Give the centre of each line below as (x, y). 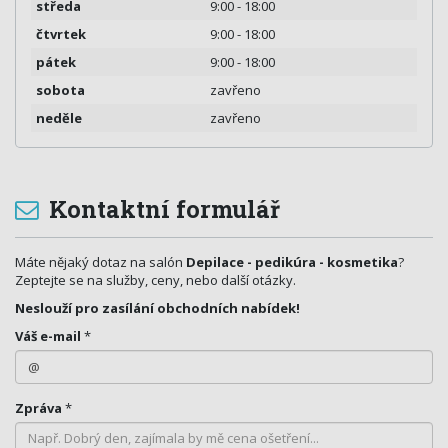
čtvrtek (61, 34)
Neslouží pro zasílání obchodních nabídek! (157, 308)
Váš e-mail (48, 336)
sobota (60, 90)
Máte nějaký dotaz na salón (100, 262)
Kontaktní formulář (161, 209)
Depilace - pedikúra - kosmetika (292, 262)
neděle (59, 118)
